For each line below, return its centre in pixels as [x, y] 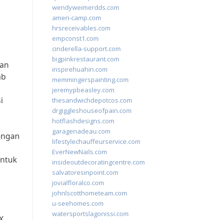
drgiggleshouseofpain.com [92, 110]
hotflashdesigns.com [83, 121]
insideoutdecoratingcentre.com [98, 162]
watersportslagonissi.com [90, 214]
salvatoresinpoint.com [85, 172]
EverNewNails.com [80, 152]
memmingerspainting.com [90, 80]
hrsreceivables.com [81, 28]
